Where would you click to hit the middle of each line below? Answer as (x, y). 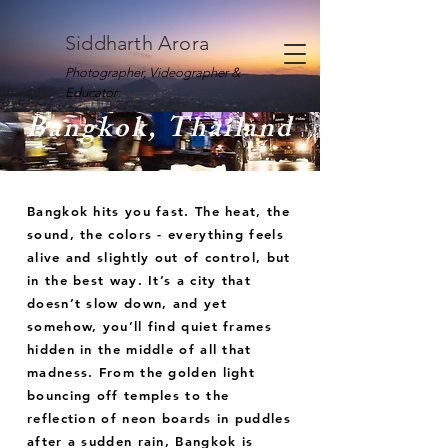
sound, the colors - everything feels (155, 234)
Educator (91, 92)
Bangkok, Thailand (160, 131)
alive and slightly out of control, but (159, 257)
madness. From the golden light (141, 372)
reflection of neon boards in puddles (159, 418)
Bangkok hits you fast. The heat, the (158, 211)
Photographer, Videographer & (152, 72)
